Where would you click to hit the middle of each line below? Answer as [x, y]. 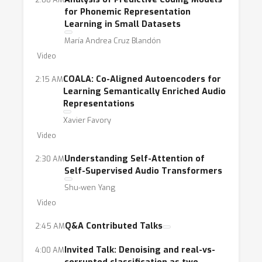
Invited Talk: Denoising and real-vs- [140, 250]
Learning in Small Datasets [123, 24]
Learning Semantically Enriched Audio [144, 92]
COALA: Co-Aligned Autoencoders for [142, 79]
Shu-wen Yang [90, 187]
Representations [99, 104]
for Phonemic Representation [127, 12]
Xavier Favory [87, 120]
